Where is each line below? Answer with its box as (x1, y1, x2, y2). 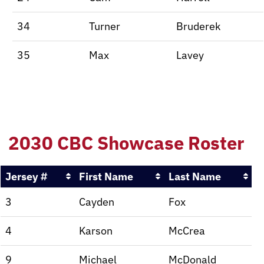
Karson (79, 223, 113, 237)
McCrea (169, 223, 205, 237)
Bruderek (176, 19, 220, 33)
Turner (89, 19, 120, 33)
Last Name (169, 169, 221, 183)
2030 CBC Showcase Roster (8, 130, 245, 155)
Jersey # (5, 169, 47, 183)
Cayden (79, 194, 114, 209)
